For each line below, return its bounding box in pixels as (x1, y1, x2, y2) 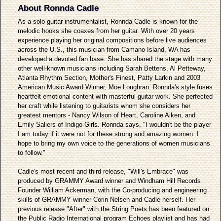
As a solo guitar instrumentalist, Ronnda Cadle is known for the (18, 18, 198, 25)
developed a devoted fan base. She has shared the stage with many (18, 55, 212, 63)
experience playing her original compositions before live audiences (18, 37, 207, 44)
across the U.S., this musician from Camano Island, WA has (18, 46, 190, 53)
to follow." (18, 149, 45, 156)
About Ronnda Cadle (18, 3, 99, 13)
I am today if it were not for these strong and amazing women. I (18, 130, 199, 138)
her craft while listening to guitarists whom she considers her (18, 102, 190, 110)
